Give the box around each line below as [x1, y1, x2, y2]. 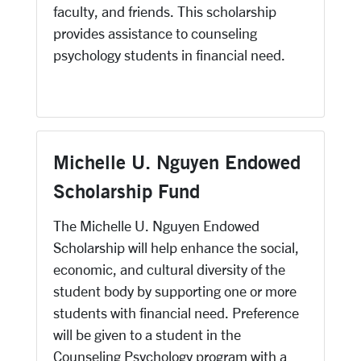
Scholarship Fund [53, 179, 200, 203]
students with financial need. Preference [53, 305, 299, 321]
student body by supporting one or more [53, 283, 297, 299]
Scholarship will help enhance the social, [53, 239, 299, 255]
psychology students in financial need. [53, 47, 285, 63]
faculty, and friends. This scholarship [53, 3, 276, 19]
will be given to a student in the [53, 326, 241, 342]
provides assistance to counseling [53, 25, 257, 41]
